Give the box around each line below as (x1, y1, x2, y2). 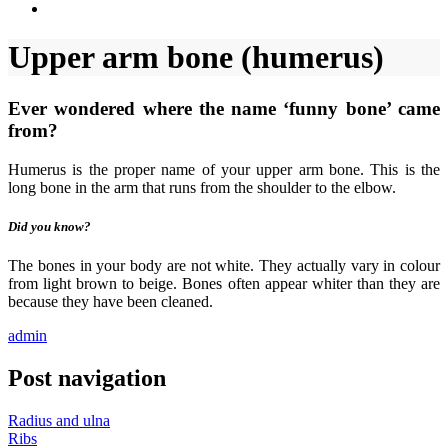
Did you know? (8, 218, 91, 234)
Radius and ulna (8, 411, 110, 429)
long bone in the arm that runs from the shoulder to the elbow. (8, 178, 396, 196)
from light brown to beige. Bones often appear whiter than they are (8, 274, 440, 292)
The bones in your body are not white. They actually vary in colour (8, 256, 440, 274)
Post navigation (8, 364, 166, 391)
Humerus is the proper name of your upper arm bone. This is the (8, 160, 440, 178)
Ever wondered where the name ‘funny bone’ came (8, 97, 440, 119)
